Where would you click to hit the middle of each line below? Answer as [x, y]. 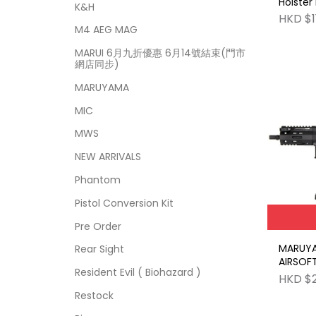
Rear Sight [99, 249]
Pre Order [98, 226]
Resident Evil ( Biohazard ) [138, 273]
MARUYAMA [102, 87]
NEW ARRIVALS [108, 157]
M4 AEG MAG [106, 30]
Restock [94, 295]
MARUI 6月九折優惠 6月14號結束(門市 [160, 53]
